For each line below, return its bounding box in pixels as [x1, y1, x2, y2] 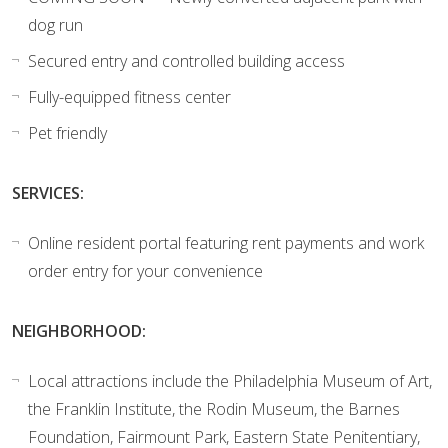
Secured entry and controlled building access [28, 49, 349, 72]
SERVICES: [12, 181, 84, 204]
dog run [28, 13, 83, 36]
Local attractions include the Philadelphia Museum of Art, [28, 369, 432, 392]
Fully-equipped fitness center [28, 85, 231, 108]
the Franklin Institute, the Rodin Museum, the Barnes [28, 397, 400, 420]
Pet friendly [28, 121, 107, 144]
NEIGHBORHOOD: [12, 319, 146, 342]
